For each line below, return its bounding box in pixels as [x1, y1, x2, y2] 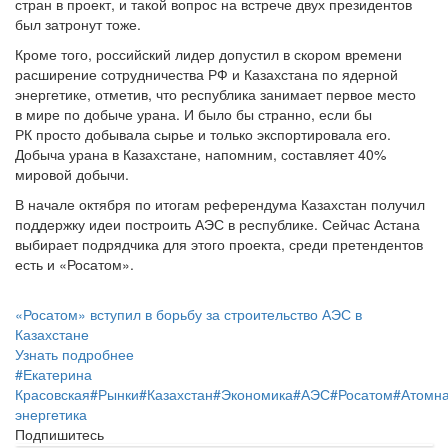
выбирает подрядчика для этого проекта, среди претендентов [15, 233, 423, 254]
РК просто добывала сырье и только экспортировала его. [15, 123, 391, 144]
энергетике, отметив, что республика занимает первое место [15, 83, 416, 104]
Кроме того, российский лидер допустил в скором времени [15, 43, 402, 64]
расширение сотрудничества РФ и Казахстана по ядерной [15, 63, 398, 84]
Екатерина [23, 363, 92, 384]
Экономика [221, 383, 293, 404]
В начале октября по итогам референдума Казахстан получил [15, 193, 425, 214]
